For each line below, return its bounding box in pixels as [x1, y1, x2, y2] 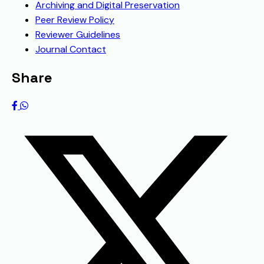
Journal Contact [35, 43, 106, 56]
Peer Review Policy [35, 14, 114, 27]
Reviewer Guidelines [35, 28, 120, 41]
